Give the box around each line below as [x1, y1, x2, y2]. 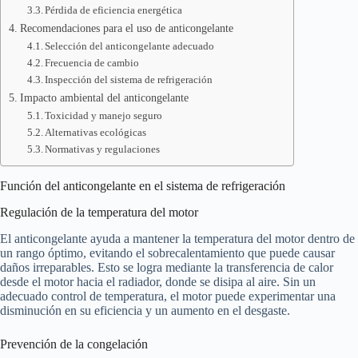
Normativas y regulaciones [45, 143, 161, 155]
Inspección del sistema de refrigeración [45, 74, 213, 86]
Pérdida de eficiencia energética [45, 4, 183, 16]
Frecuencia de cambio [45, 57, 140, 69]
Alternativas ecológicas [45, 126, 147, 138]
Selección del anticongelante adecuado [45, 40, 215, 52]
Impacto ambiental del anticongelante [19, 91, 189, 104]
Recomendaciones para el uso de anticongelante [19, 22, 233, 34]
